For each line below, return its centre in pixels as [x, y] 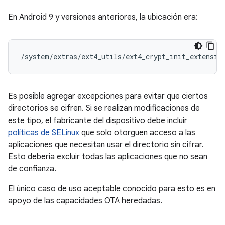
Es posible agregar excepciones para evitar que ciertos [108, 96]
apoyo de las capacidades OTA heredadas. [85, 201]
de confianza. [32, 169]
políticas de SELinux [44, 133]
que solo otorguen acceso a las [137, 133]
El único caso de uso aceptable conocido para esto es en [112, 189]
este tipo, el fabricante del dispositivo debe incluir [98, 121]
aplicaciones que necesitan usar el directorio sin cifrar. [106, 145]
